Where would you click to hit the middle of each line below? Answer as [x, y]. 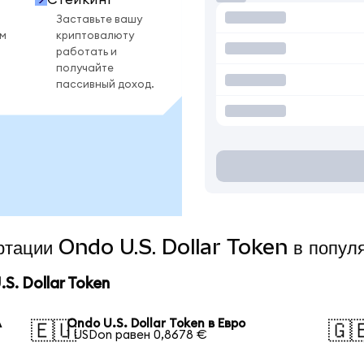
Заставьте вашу [99, 19]
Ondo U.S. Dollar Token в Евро [156, 323]
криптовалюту [95, 35]
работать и [87, 52]
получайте [85, 68]
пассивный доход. [105, 84]
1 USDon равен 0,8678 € [137, 335]
